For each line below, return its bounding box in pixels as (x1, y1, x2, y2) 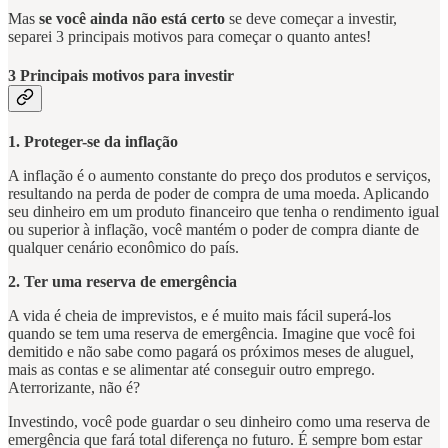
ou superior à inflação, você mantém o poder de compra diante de (8, 221, 419, 239)
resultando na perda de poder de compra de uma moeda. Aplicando (8, 185, 429, 203)
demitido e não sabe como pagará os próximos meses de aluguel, (8, 343, 414, 361)
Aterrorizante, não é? (8, 379, 144, 397)
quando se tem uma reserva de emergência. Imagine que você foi (8, 325, 415, 343)
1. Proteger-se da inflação (8, 133, 178, 151)
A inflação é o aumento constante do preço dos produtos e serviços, (8, 167, 431, 185)
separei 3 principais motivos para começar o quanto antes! (8, 27, 371, 45)
